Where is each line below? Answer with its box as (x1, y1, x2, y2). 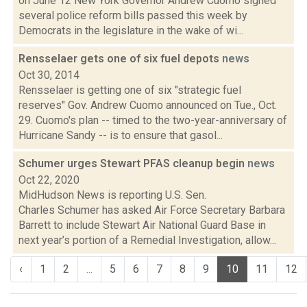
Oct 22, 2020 (19, 173, 79, 186)
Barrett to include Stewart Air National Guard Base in (19, 219, 266, 232)
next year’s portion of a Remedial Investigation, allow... (19, 234, 276, 247)
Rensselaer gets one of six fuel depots (19, 52, 222, 65)
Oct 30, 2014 (19, 69, 79, 82)
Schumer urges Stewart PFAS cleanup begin (19, 157, 247, 170)
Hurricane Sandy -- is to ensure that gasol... (19, 129, 223, 142)
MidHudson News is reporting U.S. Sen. (19, 188, 206, 201)
